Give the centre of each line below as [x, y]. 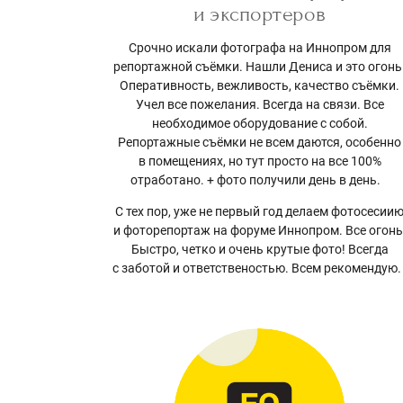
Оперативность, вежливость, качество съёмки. [260, 86]
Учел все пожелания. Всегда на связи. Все [260, 105]
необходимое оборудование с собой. [260, 124]
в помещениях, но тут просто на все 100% [260, 161]
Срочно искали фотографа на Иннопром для [260, 48]
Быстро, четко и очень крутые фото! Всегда [260, 250]
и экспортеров [260, 14]
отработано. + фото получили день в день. [260, 180]
